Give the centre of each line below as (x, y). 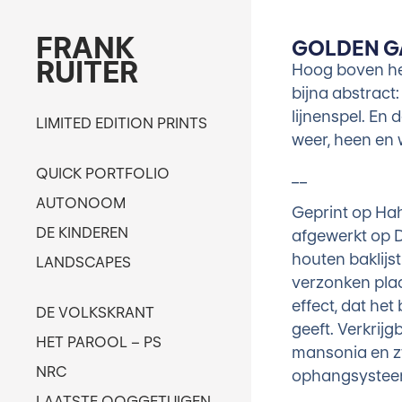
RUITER (87, 72)
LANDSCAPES (83, 262)
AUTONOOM (81, 203)
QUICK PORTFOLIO (103, 173)
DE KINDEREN (82, 232)
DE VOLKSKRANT (95, 312)
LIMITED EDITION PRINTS (122, 123)
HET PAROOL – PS (99, 342)
